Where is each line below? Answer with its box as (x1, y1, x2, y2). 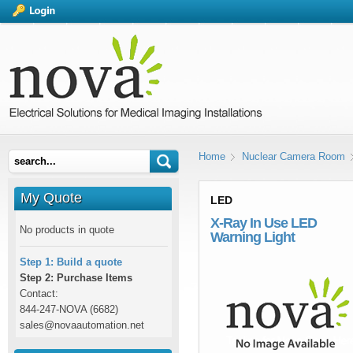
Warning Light (210, 229, 295, 245)
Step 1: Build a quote (20, 256, 122, 268)
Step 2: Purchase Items (20, 272, 132, 284)
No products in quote (20, 224, 114, 236)
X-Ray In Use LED (210, 215, 317, 231)
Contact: (20, 288, 58, 299)
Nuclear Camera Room (242, 150, 345, 162)
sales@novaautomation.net (20, 319, 144, 331)
